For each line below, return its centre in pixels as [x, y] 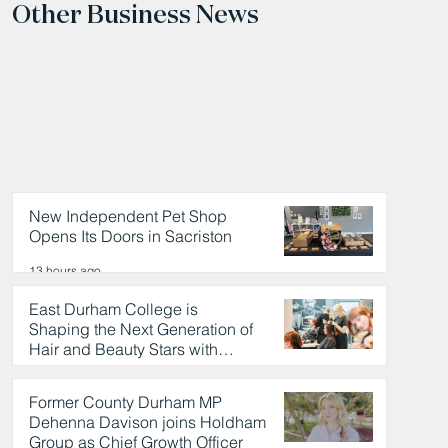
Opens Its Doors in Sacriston [130, 235]
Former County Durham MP [125, 401]
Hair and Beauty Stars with [123, 348]
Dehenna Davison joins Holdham [147, 421]
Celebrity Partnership [104, 368]
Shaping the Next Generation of [140, 328]
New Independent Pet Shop [127, 215]
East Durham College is [113, 308]
